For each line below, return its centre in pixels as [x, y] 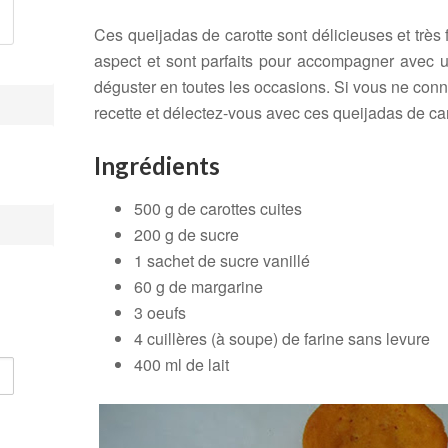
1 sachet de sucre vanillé [222, 260]
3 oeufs [160, 312]
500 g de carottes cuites [218, 208]
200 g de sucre [186, 234]
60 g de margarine [198, 286]
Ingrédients [157, 165]
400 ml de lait [181, 364]
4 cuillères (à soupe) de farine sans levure [282, 338]
